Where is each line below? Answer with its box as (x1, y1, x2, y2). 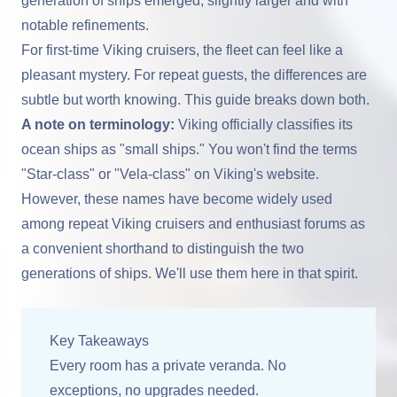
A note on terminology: (21, 117, 175, 132)
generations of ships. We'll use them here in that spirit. (21, 266, 358, 281)
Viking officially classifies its (175, 117, 353, 132)
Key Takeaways (50, 333, 149, 348)
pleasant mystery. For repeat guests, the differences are (21, 67, 367, 82)
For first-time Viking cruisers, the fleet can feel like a (21, 43, 343, 58)
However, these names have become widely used (21, 191, 332, 206)
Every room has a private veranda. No (50, 358, 286, 373)
